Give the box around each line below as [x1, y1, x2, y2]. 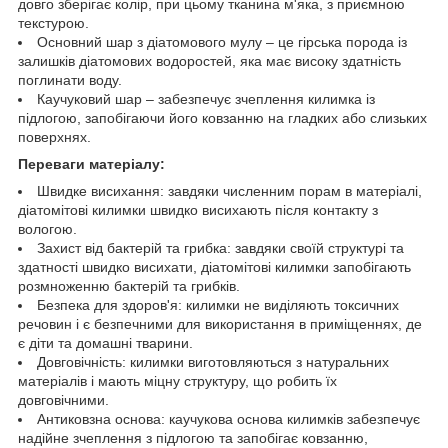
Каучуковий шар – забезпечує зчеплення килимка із [37, 90, 375, 107]
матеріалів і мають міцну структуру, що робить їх [18, 372, 337, 389]
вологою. [18, 220, 77, 237]
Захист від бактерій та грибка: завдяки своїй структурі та [37, 239, 404, 256]
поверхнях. [18, 128, 91, 145]
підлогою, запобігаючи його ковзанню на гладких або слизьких [18, 109, 427, 126]
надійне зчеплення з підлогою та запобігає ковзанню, [18, 429, 368, 446]
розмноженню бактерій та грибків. [18, 277, 240, 294]
